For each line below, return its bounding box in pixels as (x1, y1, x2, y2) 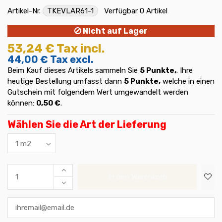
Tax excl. (50, 54, 94, 66)
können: (7, 99, 36, 108)
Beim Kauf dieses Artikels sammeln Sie (7, 66, 140, 75)
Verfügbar (104, 6, 138, 15)
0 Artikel (140, 6, 167, 15)
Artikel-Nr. (7, 6, 41, 15)
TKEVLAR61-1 (47, 6, 94, 15)
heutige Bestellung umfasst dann (7, 77, 124, 86)
